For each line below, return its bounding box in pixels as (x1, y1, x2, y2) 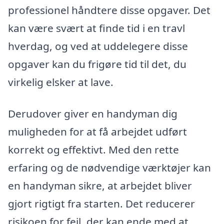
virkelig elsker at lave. (8, 74, 113, 89)
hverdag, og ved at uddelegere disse (8, 38, 188, 53)
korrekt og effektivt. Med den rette (8, 142, 179, 157)
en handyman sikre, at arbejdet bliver (8, 178, 192, 193)
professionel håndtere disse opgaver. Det (8, 2, 210, 17)
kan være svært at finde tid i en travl (8, 20, 185, 35)
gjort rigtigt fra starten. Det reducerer (8, 196, 195, 211)
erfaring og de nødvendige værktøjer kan (8, 160, 211, 175)
